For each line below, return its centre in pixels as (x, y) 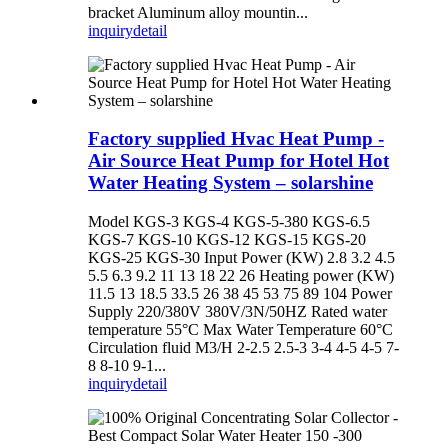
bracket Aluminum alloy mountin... (198, 12)
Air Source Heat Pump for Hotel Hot (238, 161)
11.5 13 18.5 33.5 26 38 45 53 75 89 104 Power (240, 294)
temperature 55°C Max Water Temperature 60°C (240, 330)
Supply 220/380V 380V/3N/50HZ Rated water (237, 312)
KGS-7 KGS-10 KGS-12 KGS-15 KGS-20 (227, 240)
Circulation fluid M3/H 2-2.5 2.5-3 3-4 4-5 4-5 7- (243, 348)
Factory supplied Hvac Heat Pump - (236, 139)
